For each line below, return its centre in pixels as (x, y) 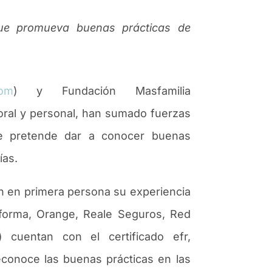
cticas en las (157, 259)
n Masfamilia (150, 90)
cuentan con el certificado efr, (101, 236)
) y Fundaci (58, 90)
